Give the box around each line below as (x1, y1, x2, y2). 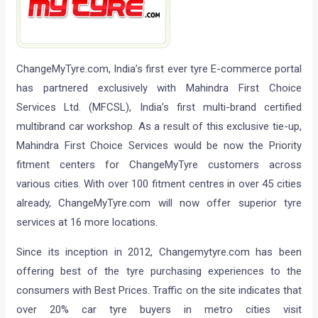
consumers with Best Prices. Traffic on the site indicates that (16, 284, 302, 297)
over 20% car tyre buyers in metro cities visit (16, 303, 302, 317)
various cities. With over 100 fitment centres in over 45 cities (16, 177, 302, 191)
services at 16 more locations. (16, 216, 158, 229)
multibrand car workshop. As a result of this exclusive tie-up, (16, 120, 302, 133)
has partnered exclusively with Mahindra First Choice (16, 82, 302, 95)
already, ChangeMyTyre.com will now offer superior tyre (16, 197, 302, 210)
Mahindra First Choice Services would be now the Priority (16, 139, 302, 153)
